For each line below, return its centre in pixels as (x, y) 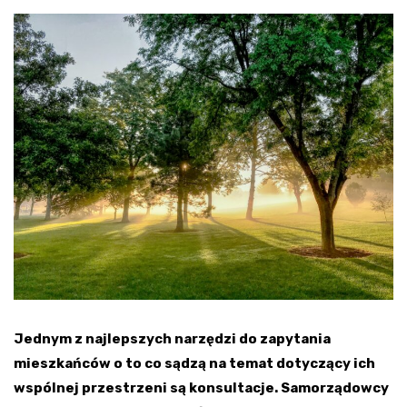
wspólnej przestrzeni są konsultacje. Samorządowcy (201, 388)
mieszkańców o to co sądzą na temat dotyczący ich (194, 364)
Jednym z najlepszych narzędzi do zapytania (172, 339)
